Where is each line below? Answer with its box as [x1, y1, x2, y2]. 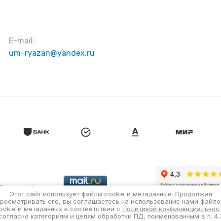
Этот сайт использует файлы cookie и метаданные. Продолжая [9, 190, 212, 198]
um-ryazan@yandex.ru [9, 48, 95, 58]
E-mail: [9, 36, 35, 45]
